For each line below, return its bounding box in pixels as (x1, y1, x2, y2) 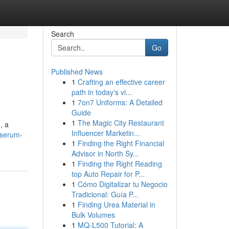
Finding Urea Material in (77, 199, 155, 210)
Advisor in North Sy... (71, 148, 139, 158)
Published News (51, 66, 103, 77)
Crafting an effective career (77, 77, 165, 87)
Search (51, 29, 74, 39)
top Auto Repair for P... (71, 169, 145, 179)
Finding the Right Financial (77, 138, 164, 148)
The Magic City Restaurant (77, 118, 164, 128)
